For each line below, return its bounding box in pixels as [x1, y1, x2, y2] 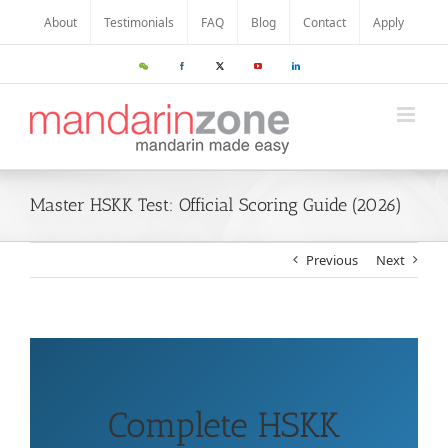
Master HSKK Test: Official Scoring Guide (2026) [30, 194, 402, 216]
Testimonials [104, 13, 174, 31]
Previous [306, 251, 358, 269]
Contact [303, 13, 346, 31]
